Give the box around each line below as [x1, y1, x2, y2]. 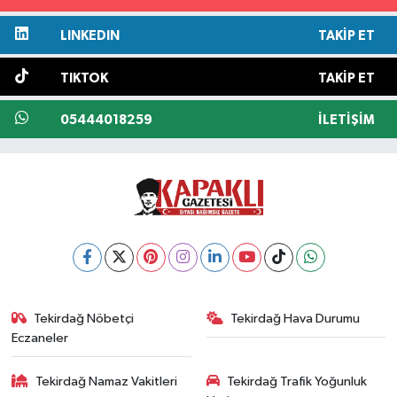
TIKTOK [59, 71, 108, 85]
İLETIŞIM [317, 113, 375, 128]
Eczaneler [11, 331, 68, 346]
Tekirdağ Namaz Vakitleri [35, 374, 178, 388]
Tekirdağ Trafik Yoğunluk [227, 374, 367, 388]
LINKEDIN [59, 29, 120, 43]
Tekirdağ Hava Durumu [230, 312, 360, 326]
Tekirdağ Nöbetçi [34, 312, 135, 326]
